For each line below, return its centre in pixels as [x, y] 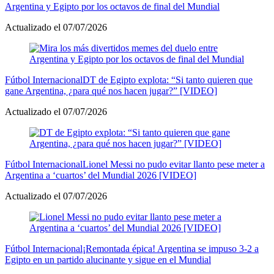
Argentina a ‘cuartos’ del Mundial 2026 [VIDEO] [101, 175]
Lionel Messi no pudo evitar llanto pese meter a [174, 164]
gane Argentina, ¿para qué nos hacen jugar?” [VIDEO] [111, 91]
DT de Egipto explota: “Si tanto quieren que [168, 80]
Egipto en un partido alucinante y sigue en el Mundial [108, 259]
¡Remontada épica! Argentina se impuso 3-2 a [171, 248]
